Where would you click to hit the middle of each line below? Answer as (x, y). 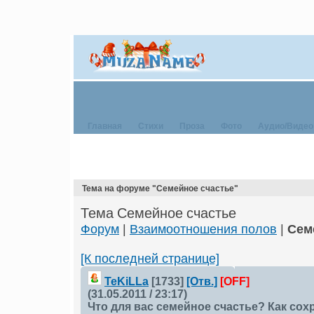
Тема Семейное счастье (158, 213)
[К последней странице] (150, 259)
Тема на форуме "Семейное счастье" (160, 188)
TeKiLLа (127, 281)
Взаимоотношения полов (203, 229)
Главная (105, 126)
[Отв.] (202, 281)
